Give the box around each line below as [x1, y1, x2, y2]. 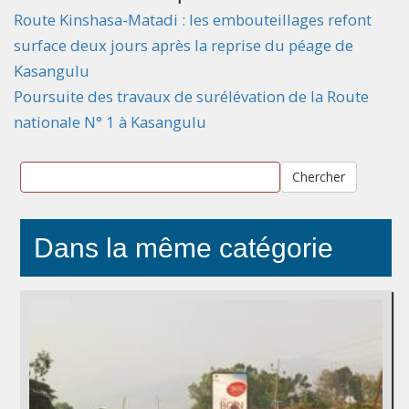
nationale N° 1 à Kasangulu [14, 110, 206, 132]
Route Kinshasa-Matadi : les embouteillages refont [14, 8, 372, 30]
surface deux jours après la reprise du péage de [14, 34, 353, 56]
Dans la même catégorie [34, 232, 333, 263]
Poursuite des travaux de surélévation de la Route [14, 85, 369, 107]
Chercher [291, 167, 345, 185]
